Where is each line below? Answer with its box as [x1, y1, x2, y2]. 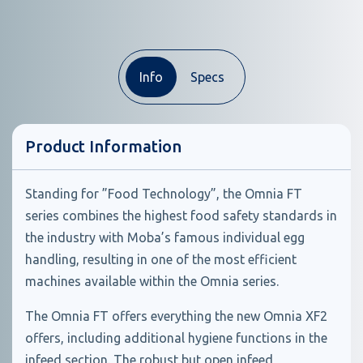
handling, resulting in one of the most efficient [25, 252, 297, 267]
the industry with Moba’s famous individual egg [25, 230, 305, 245]
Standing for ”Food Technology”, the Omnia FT [25, 186, 302, 201]
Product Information [25, 137, 181, 156]
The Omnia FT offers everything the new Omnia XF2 [25, 309, 327, 323]
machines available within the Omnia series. [25, 274, 279, 288]
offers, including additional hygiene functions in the [25, 331, 327, 345]
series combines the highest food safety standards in [25, 208, 337, 223]
